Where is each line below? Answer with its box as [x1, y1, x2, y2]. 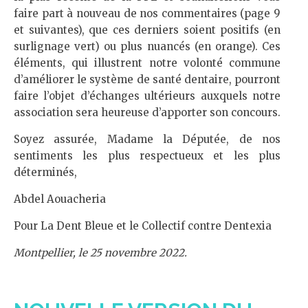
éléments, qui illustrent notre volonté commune [14, 56, 280, 69]
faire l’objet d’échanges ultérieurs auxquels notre [14, 89, 280, 102]
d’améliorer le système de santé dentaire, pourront [14, 73, 280, 86]
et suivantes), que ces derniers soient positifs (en [14, 23, 280, 36]
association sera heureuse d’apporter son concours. [14, 106, 280, 119]
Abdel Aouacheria [14, 192, 106, 206]
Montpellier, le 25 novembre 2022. [14, 246, 187, 259]
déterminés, [14, 166, 77, 179]
